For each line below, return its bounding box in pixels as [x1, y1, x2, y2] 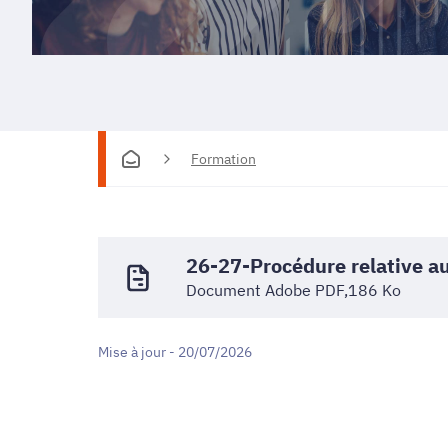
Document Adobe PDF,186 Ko [186, 280, 401, 301]
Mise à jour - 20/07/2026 [98, 343, 252, 362]
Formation [191, 149, 256, 168]
